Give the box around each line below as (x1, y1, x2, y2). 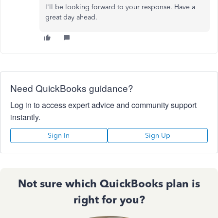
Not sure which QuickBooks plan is (18, 177, 200, 191)
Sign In (48, 131, 70, 140)
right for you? (73, 193, 145, 207)
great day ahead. (45, 13, 99, 22)
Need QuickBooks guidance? (10, 81, 133, 95)
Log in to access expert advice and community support (10, 99, 197, 111)
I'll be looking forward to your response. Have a (45, 3, 195, 12)
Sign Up (145, 131, 170, 140)
